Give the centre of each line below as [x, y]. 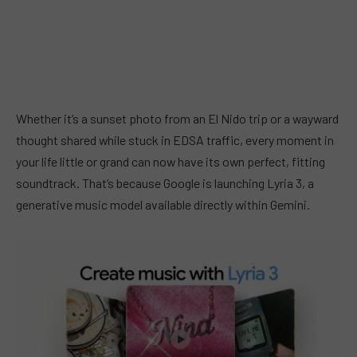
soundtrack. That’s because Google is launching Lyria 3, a [165, 182]
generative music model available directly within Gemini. [163, 204]
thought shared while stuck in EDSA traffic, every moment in [175, 139]
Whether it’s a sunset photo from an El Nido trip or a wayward [177, 118]
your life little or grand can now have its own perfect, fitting [171, 161]
